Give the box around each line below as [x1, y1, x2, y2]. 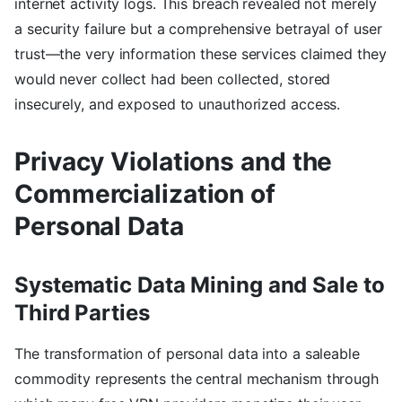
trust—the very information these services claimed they [14, 45, 387, 64]
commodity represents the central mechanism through [14, 370, 379, 389]
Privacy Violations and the [14, 146, 333, 178]
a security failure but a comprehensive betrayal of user [14, 20, 382, 39]
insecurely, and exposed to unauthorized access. [14, 95, 341, 114]
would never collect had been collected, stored [14, 70, 331, 89]
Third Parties [14, 300, 150, 327]
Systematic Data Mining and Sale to [14, 272, 385, 299]
